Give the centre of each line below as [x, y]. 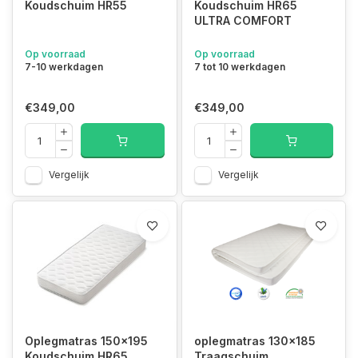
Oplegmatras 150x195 [86, 340]
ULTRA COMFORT [243, 20]
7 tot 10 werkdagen [239, 66]
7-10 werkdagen [64, 66]
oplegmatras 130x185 [255, 340]
